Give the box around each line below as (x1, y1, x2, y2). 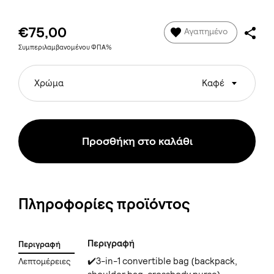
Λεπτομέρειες (18, 256, 70, 267)
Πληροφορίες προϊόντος (18, 194, 190, 213)
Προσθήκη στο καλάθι (81, 134, 193, 149)
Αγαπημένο (183, 26, 228, 37)
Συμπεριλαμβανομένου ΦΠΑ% (18, 42, 112, 51)
